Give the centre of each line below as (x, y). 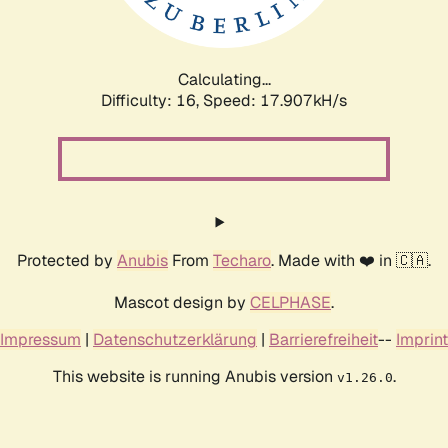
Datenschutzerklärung (175, 339)
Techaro (242, 260)
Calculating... (224, 79)
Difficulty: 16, (152, 100)
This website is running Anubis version (194, 376)
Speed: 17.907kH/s (275, 100)
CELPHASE (290, 302)
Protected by (67, 260)
